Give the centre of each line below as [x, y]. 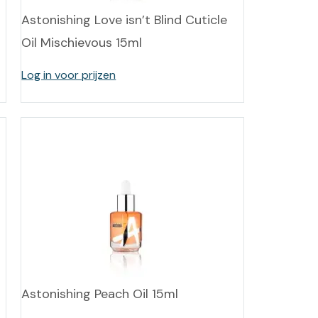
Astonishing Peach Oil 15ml [100, 294]
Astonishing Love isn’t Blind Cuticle [125, 20]
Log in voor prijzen [69, 75]
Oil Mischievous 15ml [82, 43]
